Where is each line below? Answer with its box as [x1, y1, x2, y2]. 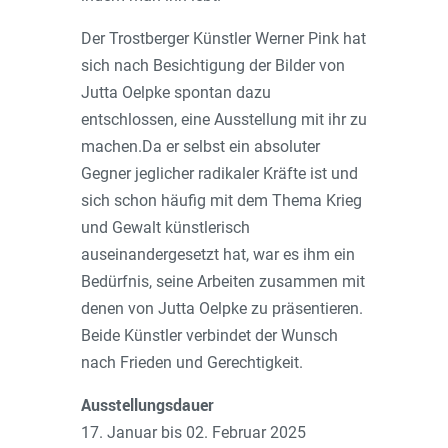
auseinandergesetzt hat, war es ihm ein [80, 245, 355, 264]
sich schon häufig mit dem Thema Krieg [80, 191, 362, 210]
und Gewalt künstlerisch [80, 218, 250, 237]
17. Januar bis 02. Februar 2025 [80, 423, 306, 442]
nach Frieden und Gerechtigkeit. [80, 353, 303, 372]
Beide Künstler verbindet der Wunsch [80, 326, 338, 345]
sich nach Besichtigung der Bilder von [80, 56, 345, 75]
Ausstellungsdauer [80, 394, 214, 416]
